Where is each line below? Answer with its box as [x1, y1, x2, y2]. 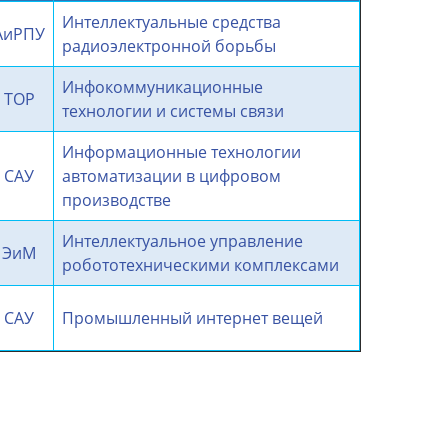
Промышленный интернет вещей [62, 306, 323, 329]
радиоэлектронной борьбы [62, 34, 276, 57]
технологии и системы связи [62, 99, 284, 122]
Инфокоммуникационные [62, 75, 263, 98]
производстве [62, 188, 171, 211]
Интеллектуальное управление [62, 229, 303, 252]
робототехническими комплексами [62, 253, 339, 276]
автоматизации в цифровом [62, 164, 281, 187]
